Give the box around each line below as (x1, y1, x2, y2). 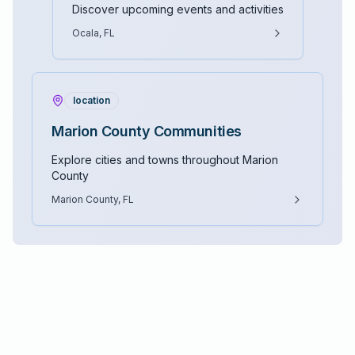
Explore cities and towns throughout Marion (52, 153, 278, 166)
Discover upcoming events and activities (71, 2, 284, 16)
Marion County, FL (52, 193, 134, 205)
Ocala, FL (71, 27, 115, 39)
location (73, 94, 110, 106)
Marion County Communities (52, 123, 242, 139)
